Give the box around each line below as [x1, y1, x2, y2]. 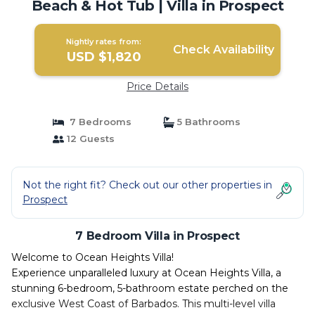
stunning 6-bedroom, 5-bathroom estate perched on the [11, 282, 288, 295]
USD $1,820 [66, 49, 141, 65]
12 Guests [63, 133, 115, 144]
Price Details [127, 80, 188, 93]
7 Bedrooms [63, 116, 131, 127]
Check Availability [172, 43, 274, 56]
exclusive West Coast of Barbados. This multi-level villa [11, 297, 276, 310]
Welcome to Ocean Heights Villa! [11, 251, 174, 264]
